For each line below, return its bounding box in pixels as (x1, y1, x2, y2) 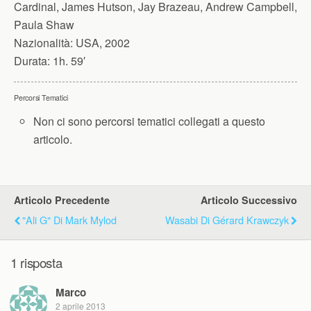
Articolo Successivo (201, 193, 297, 208)
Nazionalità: (14, 35, 73, 51)
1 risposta (10, 253, 62, 271)
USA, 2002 (73, 35, 130, 51)
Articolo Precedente (14, 193, 110, 208)
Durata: (14, 53, 50, 69)
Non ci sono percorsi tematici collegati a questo (33, 113, 266, 129)
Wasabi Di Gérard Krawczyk (165, 212, 289, 228)
